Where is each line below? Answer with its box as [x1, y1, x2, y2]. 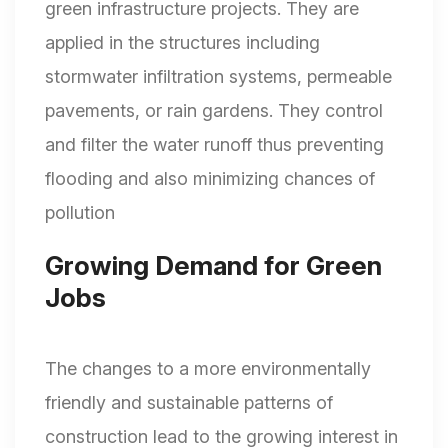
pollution [45, 202, 115, 224]
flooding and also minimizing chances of [45, 168, 375, 190]
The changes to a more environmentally [45, 358, 371, 380]
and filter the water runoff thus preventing [45, 134, 384, 156]
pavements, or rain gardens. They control [45, 100, 383, 122]
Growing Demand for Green [45, 250, 382, 282]
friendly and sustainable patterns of [45, 392, 333, 414]
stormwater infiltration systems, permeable [45, 66, 392, 88]
